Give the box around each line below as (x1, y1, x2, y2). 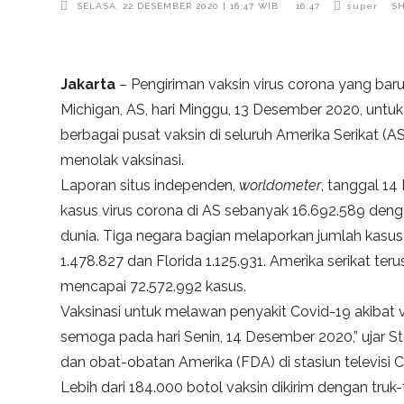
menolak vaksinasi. (60, 151, 185, 170)
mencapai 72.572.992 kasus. (60, 278, 247, 296)
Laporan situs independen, (60, 177, 240, 195)
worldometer (239, 177, 322, 195)
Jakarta (60, 76, 116, 94)
